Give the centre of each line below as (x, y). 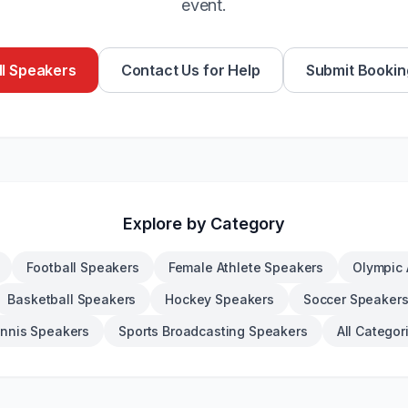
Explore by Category (204, 224)
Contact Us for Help (190, 70)
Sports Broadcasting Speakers (213, 331)
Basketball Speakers (72, 299)
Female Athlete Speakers (246, 267)
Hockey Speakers (219, 299)
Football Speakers (83, 267)
